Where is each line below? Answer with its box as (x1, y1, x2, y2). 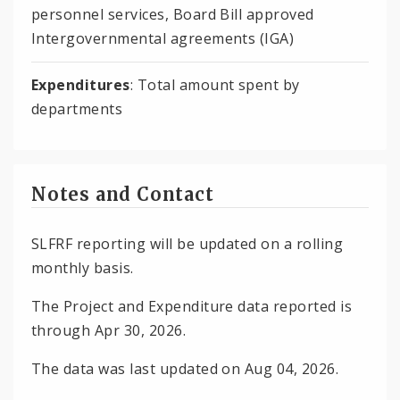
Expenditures (31, 74, 130, 95)
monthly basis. (31, 257, 134, 278)
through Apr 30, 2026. (31, 320, 187, 340)
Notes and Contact (31, 182, 214, 205)
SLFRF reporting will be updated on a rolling (31, 233, 344, 254)
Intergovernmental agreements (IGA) (31, 28, 295, 48)
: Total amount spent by (129, 74, 300, 95)
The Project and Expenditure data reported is (31, 296, 353, 316)
